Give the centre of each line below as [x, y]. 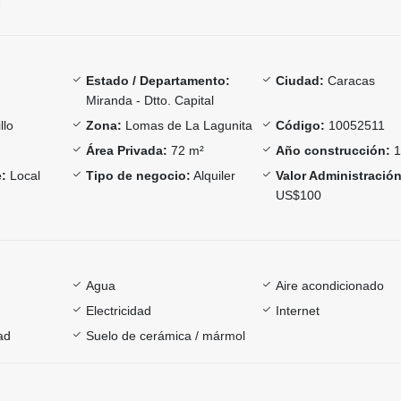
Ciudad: [300, 81]
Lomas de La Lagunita [187, 126]
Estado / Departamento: [158, 81]
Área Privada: [126, 151]
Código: [301, 126]
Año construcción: [333, 151]
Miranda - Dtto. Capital [149, 101]
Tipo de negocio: [138, 176]
